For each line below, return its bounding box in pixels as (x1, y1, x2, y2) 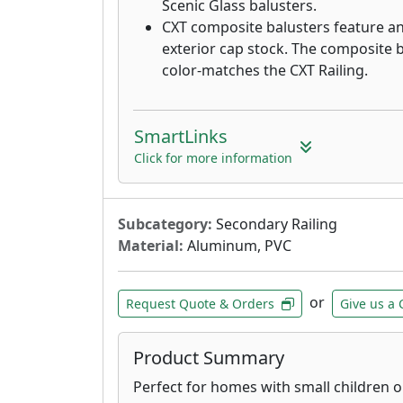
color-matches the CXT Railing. (162, 59, 368, 80)
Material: (118, 235, 184, 255)
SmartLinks (134, 123, 228, 148)
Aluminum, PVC (184, 235, 291, 255)
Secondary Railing (212, 213, 337, 234)
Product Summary (133, 345, 284, 370)
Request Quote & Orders (126, 294, 274, 312)
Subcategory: (118, 213, 212, 234)
